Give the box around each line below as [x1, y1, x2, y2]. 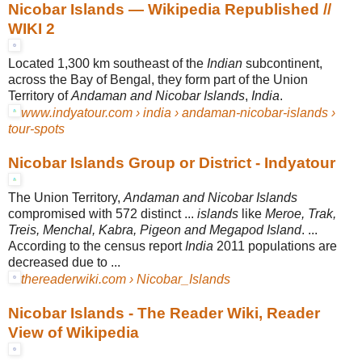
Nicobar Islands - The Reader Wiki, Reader [8, 304, 320, 322]
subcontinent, [242, 56, 322, 70]
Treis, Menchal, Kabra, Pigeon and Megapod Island [8, 222, 301, 237]
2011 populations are [213, 238, 337, 253]
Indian [207, 56, 242, 70]
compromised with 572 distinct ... [8, 206, 197, 221]
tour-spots [8, 121, 65, 136]
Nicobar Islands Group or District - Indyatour [8, 154, 335, 171]
